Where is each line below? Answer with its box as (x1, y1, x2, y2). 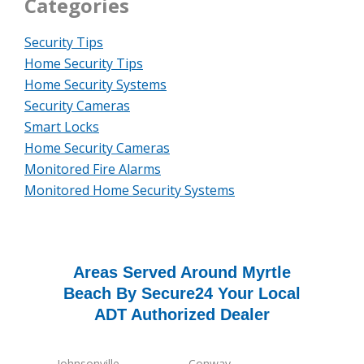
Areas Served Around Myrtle (73, 263, 291, 282)
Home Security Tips (24, 54, 143, 73)
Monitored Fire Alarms (24, 160, 161, 179)
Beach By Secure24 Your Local (63, 284, 301, 303)
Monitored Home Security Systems (24, 181, 235, 200)
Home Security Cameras (24, 139, 170, 158)
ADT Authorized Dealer (94, 305, 270, 324)
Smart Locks (24, 118, 99, 136)
